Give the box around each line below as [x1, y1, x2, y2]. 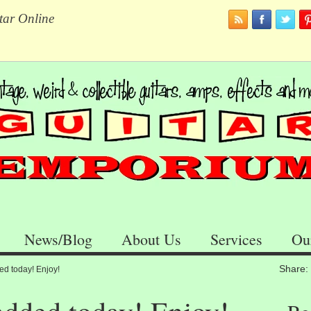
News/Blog [24, 229, 92, 249]
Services [210, 229, 262, 249]
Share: [279, 263, 308, 274]
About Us [121, 229, 181, 249]
